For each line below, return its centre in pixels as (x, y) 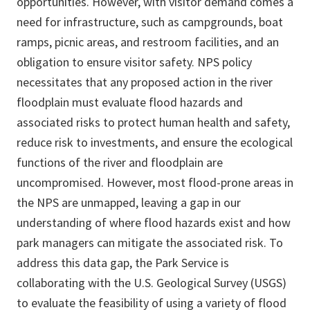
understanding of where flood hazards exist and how (154, 223)
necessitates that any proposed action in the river (145, 82)
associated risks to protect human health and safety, (153, 122)
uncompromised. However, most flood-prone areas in (155, 183)
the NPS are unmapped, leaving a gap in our (129, 203)
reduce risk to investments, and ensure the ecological (155, 143)
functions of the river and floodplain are (120, 163)
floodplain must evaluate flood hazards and (130, 102)
